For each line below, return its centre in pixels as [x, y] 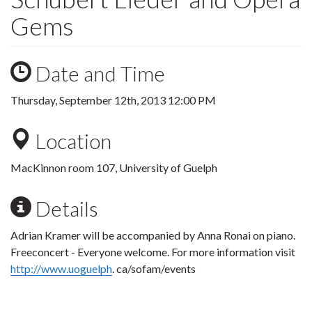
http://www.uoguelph [61, 268]
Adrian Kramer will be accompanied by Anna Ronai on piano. [153, 235]
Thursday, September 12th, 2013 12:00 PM [113, 100]
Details [65, 208]
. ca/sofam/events [154, 268]
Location [71, 141]
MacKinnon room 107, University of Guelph [114, 167]
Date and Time [98, 73]
